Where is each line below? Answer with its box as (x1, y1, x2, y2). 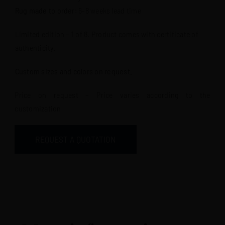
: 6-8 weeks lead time (74, 5, 141, 15)
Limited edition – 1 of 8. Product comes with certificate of (15, 29, 198, 39)
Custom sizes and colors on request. (15, 66, 133, 76)
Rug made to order (15, 5, 75, 15)
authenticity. (15, 42, 56, 52)
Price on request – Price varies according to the (15, 89, 210, 99)
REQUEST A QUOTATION (35, 133, 117, 145)
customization (15, 103, 61, 113)
